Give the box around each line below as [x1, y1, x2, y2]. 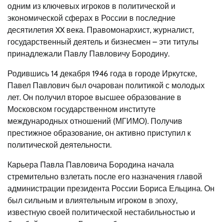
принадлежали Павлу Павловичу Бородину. [7, 49, 169, 58]
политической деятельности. [7, 140, 111, 150]
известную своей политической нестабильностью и [7, 208, 195, 217]
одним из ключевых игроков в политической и [7, 1, 175, 11]
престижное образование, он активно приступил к [7, 128, 191, 138]
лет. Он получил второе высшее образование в [7, 93, 181, 102]
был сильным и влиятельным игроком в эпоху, [7, 196, 177, 205]
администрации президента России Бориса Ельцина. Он [7, 184, 215, 193]
